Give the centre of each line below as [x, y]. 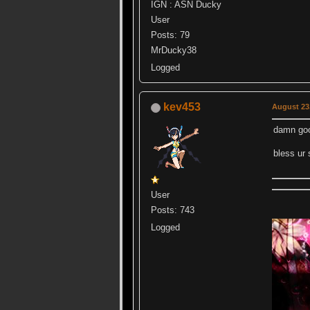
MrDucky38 [174, 50]
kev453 [182, 107]
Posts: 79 [170, 35]
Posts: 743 [173, 210]
